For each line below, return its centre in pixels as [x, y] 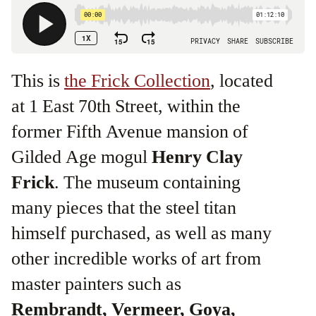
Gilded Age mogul [81, 157]
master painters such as [96, 284]
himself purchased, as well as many [141, 233]
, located [242, 81]
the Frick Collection [137, 81]
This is [38, 81]
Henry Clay [197, 157]
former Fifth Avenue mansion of [130, 132]
